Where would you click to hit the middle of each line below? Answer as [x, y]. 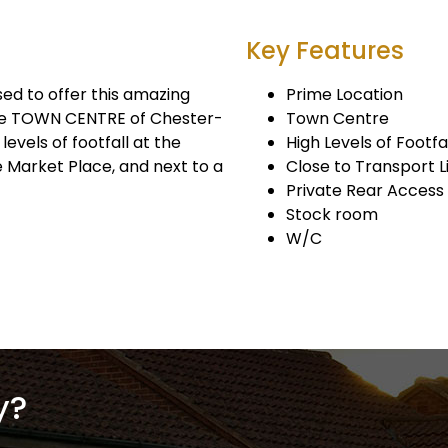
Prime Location [344, 94]
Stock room [332, 214]
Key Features [325, 50]
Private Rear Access [365, 190]
